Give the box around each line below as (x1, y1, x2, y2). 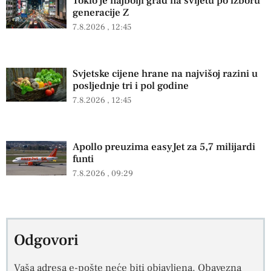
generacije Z (73, 5, 129, 19)
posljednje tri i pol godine (73, 79, 189, 93)
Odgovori (14, 229, 79, 250)
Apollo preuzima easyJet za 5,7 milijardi (73, 140, 255, 154)
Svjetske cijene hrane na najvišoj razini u (73, 67, 258, 81)
